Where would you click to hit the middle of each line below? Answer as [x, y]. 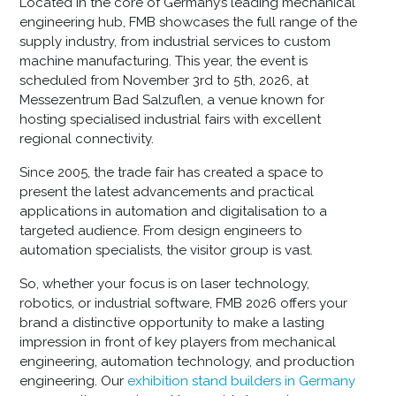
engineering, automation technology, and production [187, 361]
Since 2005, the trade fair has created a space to [172, 172]
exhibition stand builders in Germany [242, 381]
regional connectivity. [87, 138]
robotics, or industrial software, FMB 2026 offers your [184, 303]
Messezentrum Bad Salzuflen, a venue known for [172, 99]
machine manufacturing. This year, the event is [164, 61]
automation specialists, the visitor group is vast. [167, 250]
